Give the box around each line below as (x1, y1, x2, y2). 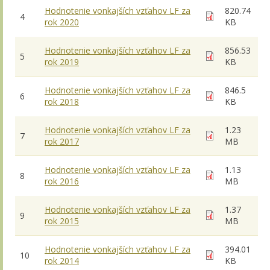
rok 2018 (45, 95, 79, 107)
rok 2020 (45, 16, 79, 28)
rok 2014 (45, 254, 79, 266)
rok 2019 (45, 55, 79, 67)
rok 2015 (45, 215, 79, 227)
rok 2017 (45, 135, 79, 147)
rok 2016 (45, 175, 79, 187)
